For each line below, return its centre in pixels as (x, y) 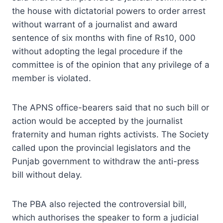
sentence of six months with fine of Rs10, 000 (104, 38)
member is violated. (52, 78)
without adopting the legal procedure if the (97, 51)
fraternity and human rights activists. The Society (110, 134)
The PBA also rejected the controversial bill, (99, 204)
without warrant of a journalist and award (95, 24)
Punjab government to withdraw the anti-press (106, 161)
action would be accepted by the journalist (97, 121)
